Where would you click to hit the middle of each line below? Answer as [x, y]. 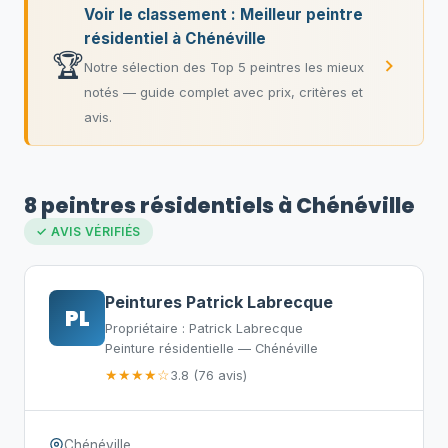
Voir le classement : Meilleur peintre [223, 14]
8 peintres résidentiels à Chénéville [219, 205]
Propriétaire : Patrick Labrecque [204, 328]
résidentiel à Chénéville [175, 38]
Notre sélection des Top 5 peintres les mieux [224, 67]
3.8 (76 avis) [208, 375]
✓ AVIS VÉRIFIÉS [88, 231]
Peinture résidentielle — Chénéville [211, 348]
